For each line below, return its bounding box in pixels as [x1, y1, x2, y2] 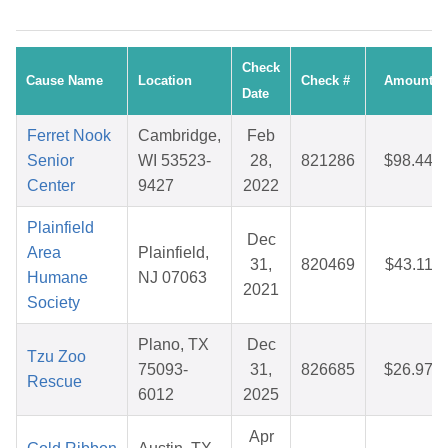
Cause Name [26, 73, 103, 89]
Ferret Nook [27, 127, 111, 145]
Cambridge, [138, 127, 221, 145]
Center [27, 177, 75, 195]
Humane [27, 269, 88, 287]
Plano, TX [138, 336, 209, 354]
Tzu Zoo [27, 348, 86, 366]
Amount [384, 73, 433, 89]
